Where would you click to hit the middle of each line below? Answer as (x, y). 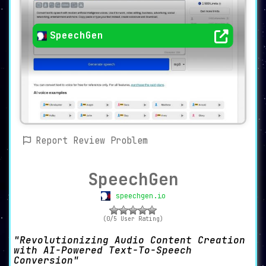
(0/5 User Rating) (133, 219)
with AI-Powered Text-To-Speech (103, 251)
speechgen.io (140, 196)
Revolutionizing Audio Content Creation (129, 240)
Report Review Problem (92, 141)
